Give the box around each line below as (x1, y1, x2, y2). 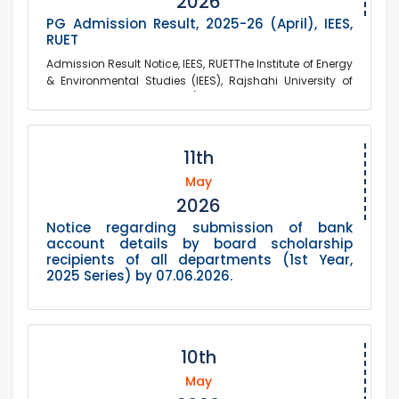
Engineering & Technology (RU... (46, 90, 218, 106)
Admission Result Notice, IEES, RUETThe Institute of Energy (46, 56, 353, 72)
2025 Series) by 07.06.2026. (46, 266, 232, 286)
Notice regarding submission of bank (46, 218, 353, 238)
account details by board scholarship (46, 234, 353, 254)
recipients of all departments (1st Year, (46, 250, 353, 270)
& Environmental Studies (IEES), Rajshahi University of (46, 73, 353, 89)
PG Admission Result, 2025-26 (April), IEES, (46, 14, 353, 34)
